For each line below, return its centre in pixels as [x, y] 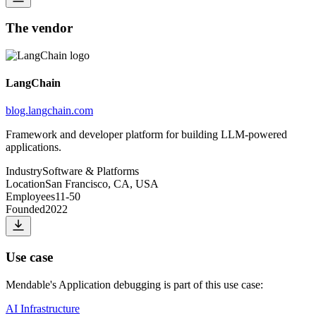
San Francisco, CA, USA [102, 184]
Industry [24, 171]
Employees [30, 197]
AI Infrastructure [43, 308]
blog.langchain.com [49, 111]
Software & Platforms [91, 171]
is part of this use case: [213, 284]
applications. [34, 147]
